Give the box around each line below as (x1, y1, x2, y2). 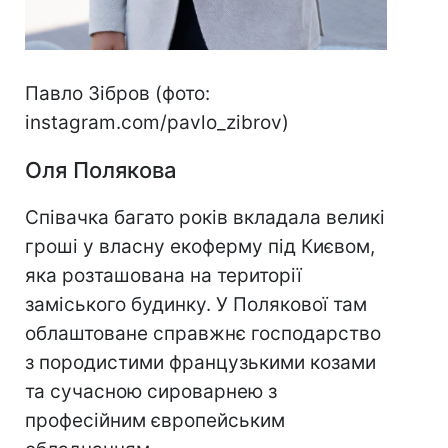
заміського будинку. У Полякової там (25, 292, 367, 316)
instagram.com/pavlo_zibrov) (25, 110, 289, 134)
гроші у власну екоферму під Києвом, (25, 234, 375, 258)
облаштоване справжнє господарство (25, 321, 381, 345)
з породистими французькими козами (25, 350, 376, 374)
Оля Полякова (25, 156, 177, 183)
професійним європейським (25, 408, 285, 432)
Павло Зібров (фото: (25, 81, 210, 105)
